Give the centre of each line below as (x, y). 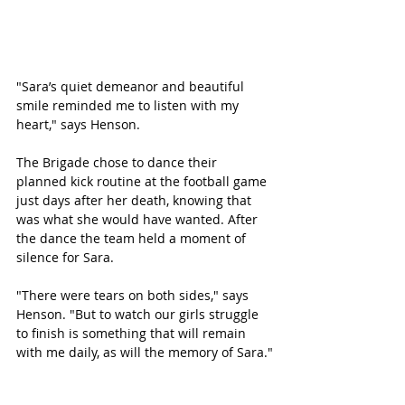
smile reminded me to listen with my (129, 105)
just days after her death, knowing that (136, 200)
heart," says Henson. (80, 124)
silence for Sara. (67, 257)
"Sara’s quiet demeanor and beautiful (132, 86)
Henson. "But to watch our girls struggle (139, 314)
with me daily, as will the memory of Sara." (145, 352)
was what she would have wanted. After (139, 219)
